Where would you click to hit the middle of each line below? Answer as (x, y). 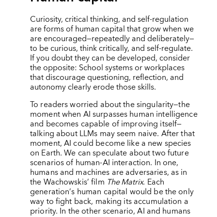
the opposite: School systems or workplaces (107, 68)
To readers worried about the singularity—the (110, 104)
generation (50, 192)
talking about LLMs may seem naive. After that (112, 133)
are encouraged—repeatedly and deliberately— (112, 39)
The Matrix (125, 182)
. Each (154, 182)
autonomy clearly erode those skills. (93, 87)
